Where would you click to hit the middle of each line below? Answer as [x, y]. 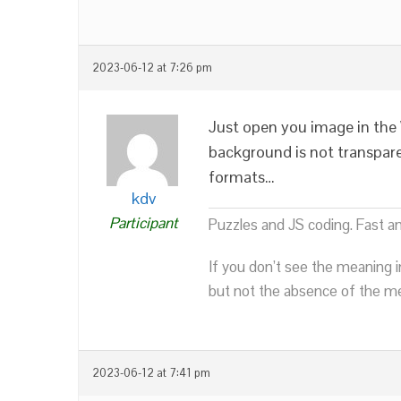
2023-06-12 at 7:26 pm [152, 68]
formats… [242, 176]
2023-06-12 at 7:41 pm [151, 373]
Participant [144, 222]
